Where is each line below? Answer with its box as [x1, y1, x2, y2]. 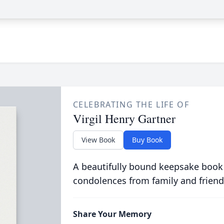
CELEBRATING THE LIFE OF [72, 99, 189, 110]
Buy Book [131, 135, 162, 144]
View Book [81, 135, 115, 144]
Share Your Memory [72, 208, 151, 219]
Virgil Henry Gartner [72, 110, 175, 126]
